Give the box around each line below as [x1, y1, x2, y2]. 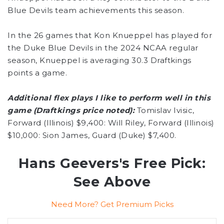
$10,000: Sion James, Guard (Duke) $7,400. [7, 130, 176, 140]
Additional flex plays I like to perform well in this [7, 93, 210, 103]
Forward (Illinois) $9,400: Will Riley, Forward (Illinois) [7, 118, 214, 128]
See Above [73, 173, 151, 190]
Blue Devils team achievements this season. [7, 5, 184, 15]
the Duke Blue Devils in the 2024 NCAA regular [7, 43, 198, 53]
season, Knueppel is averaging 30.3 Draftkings [7, 55, 191, 65]
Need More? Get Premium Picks [50, 199, 173, 209]
